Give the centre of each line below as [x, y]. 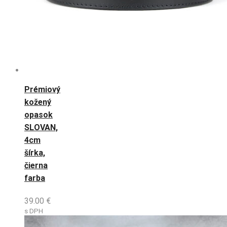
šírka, [35, 153]
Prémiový [42, 89]
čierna [36, 165]
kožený [38, 102]
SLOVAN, [41, 127]
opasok [39, 115]
